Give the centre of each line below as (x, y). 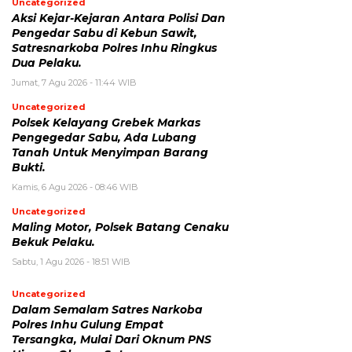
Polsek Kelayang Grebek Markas (106, 122)
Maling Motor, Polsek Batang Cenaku (120, 227)
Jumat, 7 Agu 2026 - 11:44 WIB (74, 82)
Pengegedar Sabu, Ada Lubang (104, 137)
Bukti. (29, 167)
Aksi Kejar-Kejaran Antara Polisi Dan (119, 18)
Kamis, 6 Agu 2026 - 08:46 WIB (75, 187)
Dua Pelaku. (47, 62)
